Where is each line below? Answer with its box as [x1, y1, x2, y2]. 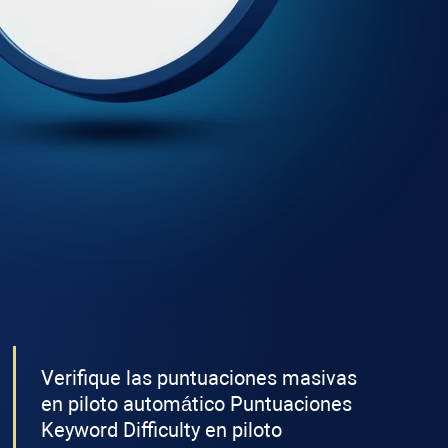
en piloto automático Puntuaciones [40, 392, 352, 416]
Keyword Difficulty [40, 418, 200, 442]
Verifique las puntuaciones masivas [40, 366, 357, 390]
